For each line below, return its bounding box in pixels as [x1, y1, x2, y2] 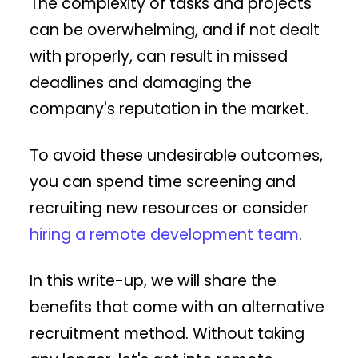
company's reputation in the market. [30, 97, 309, 120]
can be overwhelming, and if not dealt [30, 18, 320, 41]
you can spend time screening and [30, 170, 296, 193]
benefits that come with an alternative [30, 296, 325, 318]
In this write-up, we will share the [30, 269, 277, 292]
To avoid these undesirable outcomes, [30, 144, 324, 166]
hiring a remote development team [30, 223, 300, 245]
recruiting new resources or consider [30, 197, 309, 219]
